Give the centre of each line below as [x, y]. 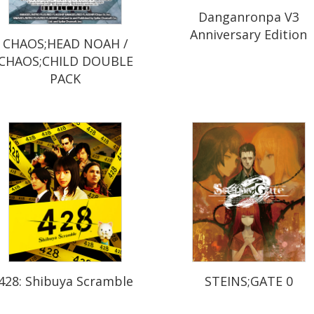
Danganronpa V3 [248, 17]
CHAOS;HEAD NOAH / [65, 43]
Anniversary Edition [249, 35]
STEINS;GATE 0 [248, 281]
